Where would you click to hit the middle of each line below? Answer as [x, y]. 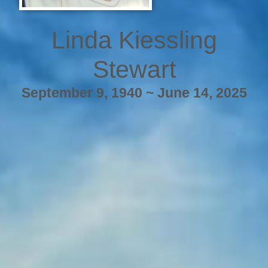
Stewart [134, 69]
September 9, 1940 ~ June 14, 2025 [134, 92]
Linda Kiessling [134, 40]
